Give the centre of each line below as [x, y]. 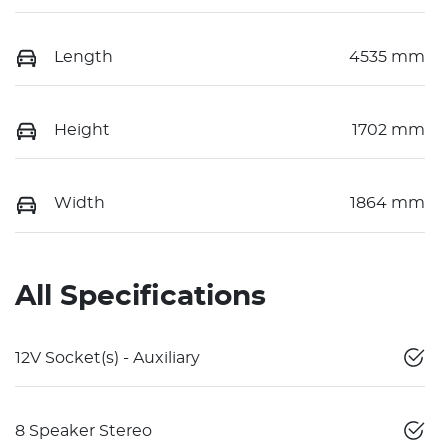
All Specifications [140, 296]
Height [82, 129]
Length [83, 56]
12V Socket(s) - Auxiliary [107, 357]
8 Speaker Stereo [83, 430]
